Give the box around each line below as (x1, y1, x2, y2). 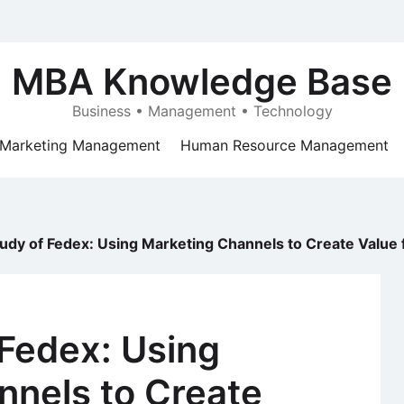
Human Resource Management (180, 136, 389, 154)
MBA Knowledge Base (12, 60, 392, 104)
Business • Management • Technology (71, 102, 333, 120)
